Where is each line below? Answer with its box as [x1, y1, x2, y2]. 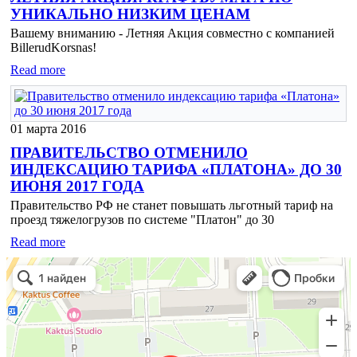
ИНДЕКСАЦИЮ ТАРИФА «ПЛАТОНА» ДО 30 [10, 161, 342, 178]
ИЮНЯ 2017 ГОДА [10, 178, 144, 195]
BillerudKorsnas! [10, 41, 96, 55]
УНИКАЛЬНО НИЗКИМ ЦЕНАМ [10, 6, 250, 23]
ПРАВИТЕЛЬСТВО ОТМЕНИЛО [10, 144, 248, 162]
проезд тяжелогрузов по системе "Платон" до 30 [10, 213, 274, 227]
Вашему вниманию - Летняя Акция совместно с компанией [10, 26, 335, 41]
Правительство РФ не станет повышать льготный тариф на [10, 198, 333, 213]
